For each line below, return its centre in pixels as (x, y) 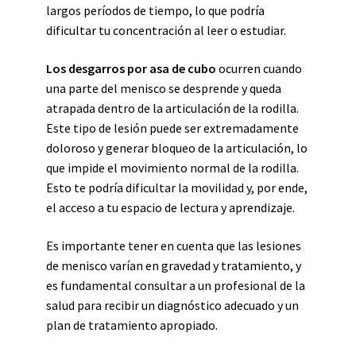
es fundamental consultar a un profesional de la (176, 285)
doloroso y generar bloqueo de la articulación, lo (177, 148)
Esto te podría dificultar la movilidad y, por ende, (177, 188)
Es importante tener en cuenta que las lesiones (174, 246)
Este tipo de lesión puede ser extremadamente (172, 128)
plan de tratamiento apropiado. (132, 325)
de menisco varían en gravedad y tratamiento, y (174, 265)
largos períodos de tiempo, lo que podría (155, 10)
